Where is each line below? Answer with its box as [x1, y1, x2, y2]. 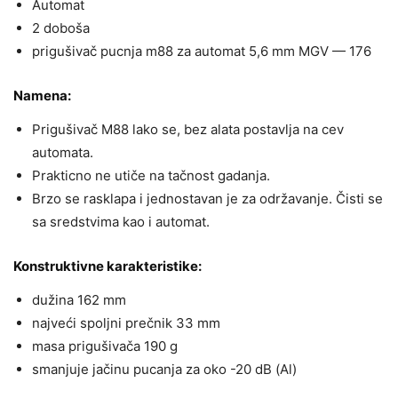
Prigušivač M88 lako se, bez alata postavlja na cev [32, 121, 344, 139]
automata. [32, 144, 93, 162]
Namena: [13, 87, 71, 105]
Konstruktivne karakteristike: [13, 258, 202, 275]
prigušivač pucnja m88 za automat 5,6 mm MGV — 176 [32, 43, 375, 60]
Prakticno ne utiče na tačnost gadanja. [32, 167, 270, 185]
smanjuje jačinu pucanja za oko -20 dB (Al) [32, 361, 297, 378]
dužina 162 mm [32, 291, 126, 309]
